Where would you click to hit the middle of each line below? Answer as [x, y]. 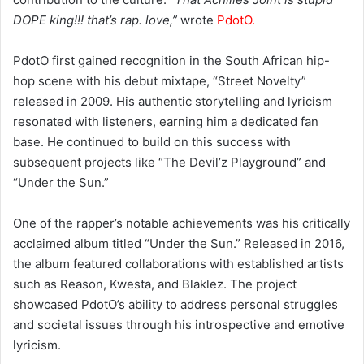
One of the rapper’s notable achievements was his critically [182, 223]
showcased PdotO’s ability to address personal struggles [175, 305]
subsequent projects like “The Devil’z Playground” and [169, 162]
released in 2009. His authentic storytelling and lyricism [173, 102]
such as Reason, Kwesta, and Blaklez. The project [155, 284]
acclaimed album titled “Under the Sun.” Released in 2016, [179, 244]
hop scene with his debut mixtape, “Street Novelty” [160, 81]
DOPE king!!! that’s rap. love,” [95, 20]
